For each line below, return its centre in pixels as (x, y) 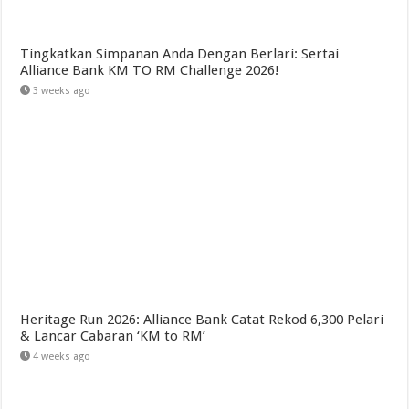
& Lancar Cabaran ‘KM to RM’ (113, 336)
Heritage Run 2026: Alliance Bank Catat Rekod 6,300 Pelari (202, 320)
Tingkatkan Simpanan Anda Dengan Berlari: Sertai (180, 54)
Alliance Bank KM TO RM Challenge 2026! (150, 71)
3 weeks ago (62, 91)
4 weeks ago (62, 357)
